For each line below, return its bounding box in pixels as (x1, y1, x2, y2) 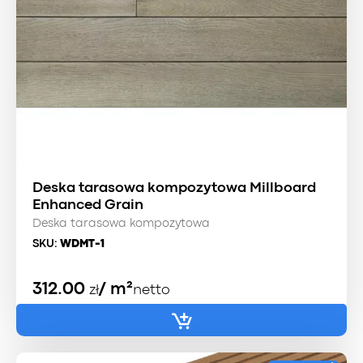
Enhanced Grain (32, 199, 143, 211)
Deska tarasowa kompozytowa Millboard (32, 181, 316, 194)
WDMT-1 (60, 238, 105, 249)
